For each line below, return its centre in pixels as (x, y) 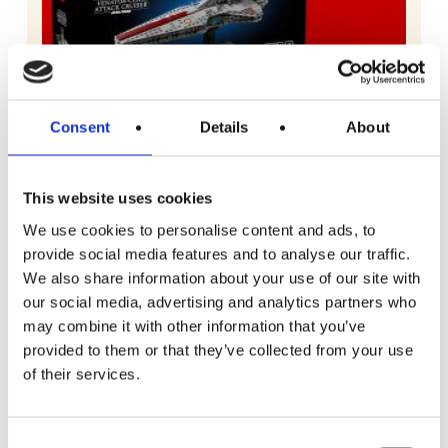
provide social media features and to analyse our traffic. (217, 253)
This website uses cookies (118, 198)
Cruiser (224, 362)
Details (224, 127)
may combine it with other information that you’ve (194, 325)
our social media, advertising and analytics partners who (219, 301)
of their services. (81, 373)
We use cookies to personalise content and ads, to (199, 229)
